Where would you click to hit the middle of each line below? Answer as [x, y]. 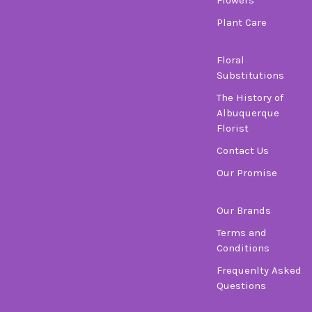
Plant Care [242, 22]
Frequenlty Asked [259, 270]
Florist [233, 128]
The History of [250, 97]
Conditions [243, 248]
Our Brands [244, 210]
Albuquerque [248, 112]
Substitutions [250, 75]
